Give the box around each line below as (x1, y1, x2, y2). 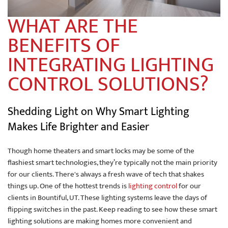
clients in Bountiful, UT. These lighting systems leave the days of (8, 191, 207, 204)
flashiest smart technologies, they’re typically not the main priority (8, 156, 217, 169)
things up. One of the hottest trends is (8, 179, 128, 192)
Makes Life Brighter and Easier (8, 117, 149, 136)
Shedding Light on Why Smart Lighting (8, 102, 189, 121)
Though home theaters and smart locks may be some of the (8, 144, 194, 157)
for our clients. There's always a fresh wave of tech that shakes (8, 167, 204, 181)
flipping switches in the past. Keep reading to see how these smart (8, 203, 217, 216)
